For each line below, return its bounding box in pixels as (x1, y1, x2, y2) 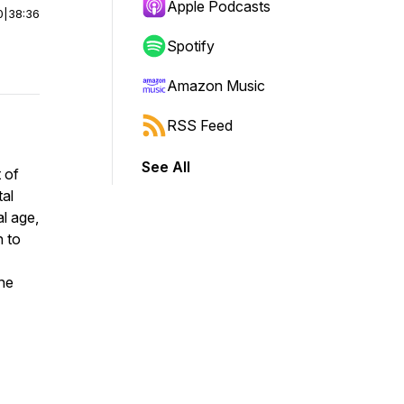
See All (142, 158, 190, 176)
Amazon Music (167, 77, 265, 95)
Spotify (167, 37, 215, 55)
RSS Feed (167, 116, 233, 134)
